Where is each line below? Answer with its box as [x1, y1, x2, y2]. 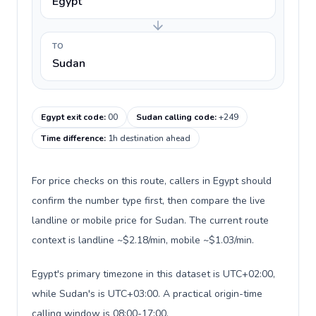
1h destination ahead [108, 133, 190, 144]
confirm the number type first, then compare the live [32, 194, 265, 207]
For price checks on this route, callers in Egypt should [32, 174, 272, 188]
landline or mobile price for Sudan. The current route [32, 214, 269, 227]
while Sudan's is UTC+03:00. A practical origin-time [32, 287, 262, 300]
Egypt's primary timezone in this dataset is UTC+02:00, [32, 267, 275, 281]
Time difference [41, 133, 104, 144]
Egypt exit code [41, 111, 104, 123]
